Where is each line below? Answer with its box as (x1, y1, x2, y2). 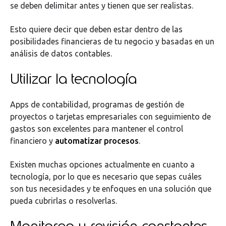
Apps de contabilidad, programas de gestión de (10, 100, 184, 109)
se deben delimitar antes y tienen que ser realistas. (10, 1, 193, 11)
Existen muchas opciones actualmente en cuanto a (10, 159, 195, 169)
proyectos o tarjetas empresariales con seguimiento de (10, 112, 211, 122)
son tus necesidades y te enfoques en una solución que (10, 184, 211, 193)
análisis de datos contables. (10, 48, 112, 58)
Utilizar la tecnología (10, 69, 141, 88)
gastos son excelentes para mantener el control (10, 124, 183, 134)
